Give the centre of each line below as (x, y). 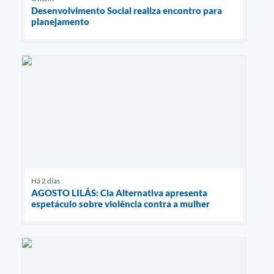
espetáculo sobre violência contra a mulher (120, 204)
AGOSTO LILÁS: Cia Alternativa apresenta (119, 193)
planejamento (60, 21)
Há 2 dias (46, 181)
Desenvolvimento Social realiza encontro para (127, 10)
